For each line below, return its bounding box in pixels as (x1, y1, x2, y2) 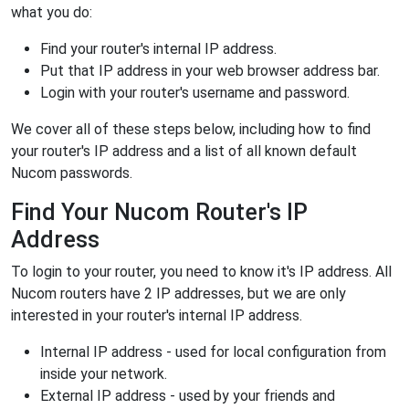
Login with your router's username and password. (40, 83, 350, 101)
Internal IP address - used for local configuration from (40, 342, 386, 361)
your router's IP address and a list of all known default (11, 142, 357, 160)
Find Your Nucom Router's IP (11, 198, 308, 225)
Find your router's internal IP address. (40, 39, 277, 58)
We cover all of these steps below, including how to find (11, 120, 371, 138)
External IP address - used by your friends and (40, 386, 335, 404)
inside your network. (40, 364, 167, 383)
